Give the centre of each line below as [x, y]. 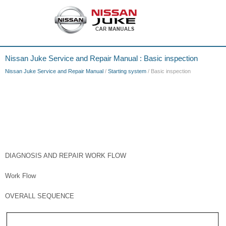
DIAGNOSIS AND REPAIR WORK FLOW [66, 156]
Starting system [127, 71]
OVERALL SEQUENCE [40, 196]
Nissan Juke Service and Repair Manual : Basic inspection [101, 58]
